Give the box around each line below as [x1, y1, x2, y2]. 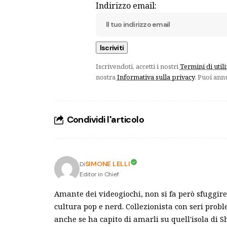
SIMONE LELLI [85, 159, 130, 169]
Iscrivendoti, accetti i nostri [95, 61, 180, 71]
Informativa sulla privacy [117, 72, 195, 82]
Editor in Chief [80, 170, 119, 179]
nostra [95, 72, 117, 82]
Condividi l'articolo [66, 113, 144, 126]
